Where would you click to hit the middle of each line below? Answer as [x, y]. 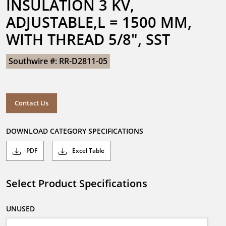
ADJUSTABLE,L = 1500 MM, [99, 22]
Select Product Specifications [77, 184]
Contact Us [32, 103]
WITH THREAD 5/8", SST [88, 39]
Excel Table [88, 151]
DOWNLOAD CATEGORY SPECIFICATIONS [75, 131]
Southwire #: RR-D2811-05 [58, 61]
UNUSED [20, 209]
